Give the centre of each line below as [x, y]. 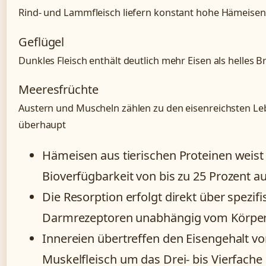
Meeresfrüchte [58, 89]
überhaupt [42, 124]
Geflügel [42, 42]
